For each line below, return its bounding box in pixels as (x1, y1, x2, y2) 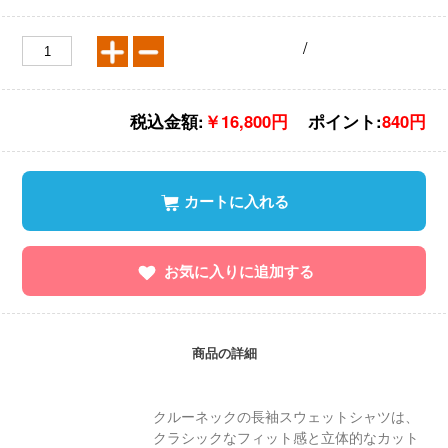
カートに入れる (183, 189, 289, 212)
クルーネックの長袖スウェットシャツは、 (152, 405, 419, 426)
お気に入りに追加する (164, 259, 314, 282)
